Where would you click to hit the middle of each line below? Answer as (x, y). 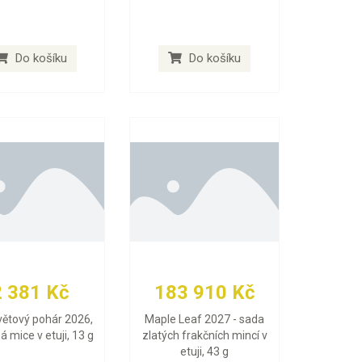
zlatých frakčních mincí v (204, 336)
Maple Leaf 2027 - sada (205, 320)
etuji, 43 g (205, 352)
